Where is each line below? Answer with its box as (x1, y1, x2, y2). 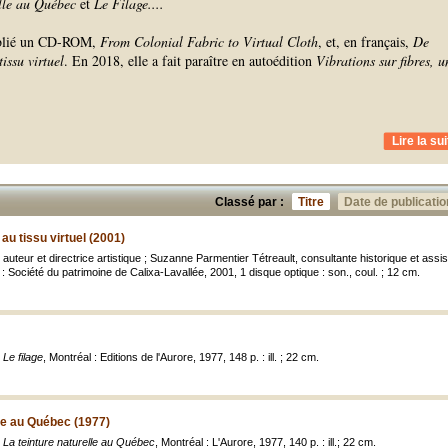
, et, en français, (318, 32, 413, 51)
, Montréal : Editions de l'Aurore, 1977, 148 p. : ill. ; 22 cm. (43, 351, 319, 363)
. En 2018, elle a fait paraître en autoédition (64, 51, 316, 70)
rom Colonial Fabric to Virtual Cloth (108, 32, 318, 51)
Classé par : (215, 195, 284, 209)
